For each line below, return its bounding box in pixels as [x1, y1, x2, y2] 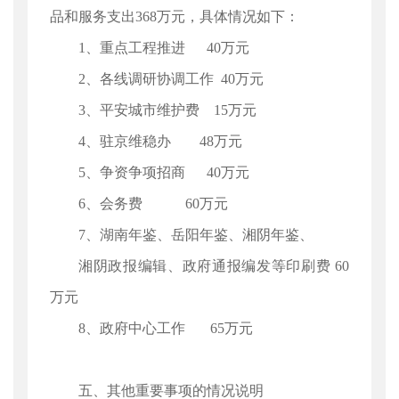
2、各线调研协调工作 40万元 [78, 71, 264, 86]
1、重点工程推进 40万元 [78, 40, 249, 55]
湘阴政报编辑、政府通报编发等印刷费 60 [78, 258, 349, 273]
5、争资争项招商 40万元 [78, 165, 249, 180]
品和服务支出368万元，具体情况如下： [50, 9, 299, 24]
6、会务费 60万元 [78, 196, 228, 211]
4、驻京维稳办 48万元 [78, 134, 242, 149]
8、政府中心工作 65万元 [78, 321, 267, 336]
